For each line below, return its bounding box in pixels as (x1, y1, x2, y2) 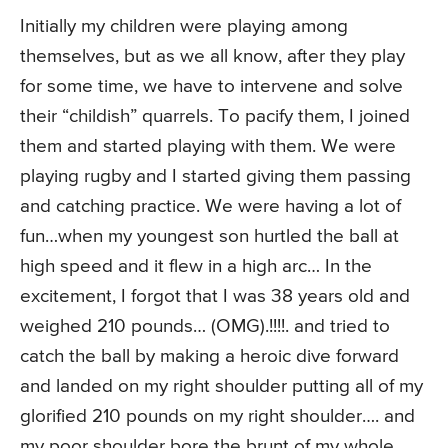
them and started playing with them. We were (20, 137, 396, 157)
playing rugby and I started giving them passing (20, 167, 411, 187)
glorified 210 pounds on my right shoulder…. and (20, 407, 415, 427)
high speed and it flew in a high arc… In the (20, 257, 372, 277)
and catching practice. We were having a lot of (20, 197, 401, 217)
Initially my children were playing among (20, 17, 348, 37)
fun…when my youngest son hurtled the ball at (20, 227, 399, 247)
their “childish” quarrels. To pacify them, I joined (20, 107, 410, 127)
